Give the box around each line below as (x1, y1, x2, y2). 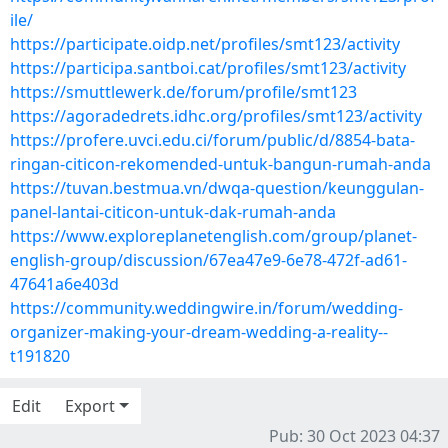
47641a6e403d (10, 273, 119, 295)
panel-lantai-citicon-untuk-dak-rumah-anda (10, 201, 336, 223)
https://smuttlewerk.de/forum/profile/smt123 (10, 81, 357, 103)
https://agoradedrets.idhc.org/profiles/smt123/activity (10, 105, 422, 127)
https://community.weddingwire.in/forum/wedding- (10, 297, 403, 319)
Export (65, 395, 115, 417)
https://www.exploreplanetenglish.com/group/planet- (10, 225, 417, 247)
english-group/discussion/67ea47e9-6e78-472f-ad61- (10, 249, 407, 271)
